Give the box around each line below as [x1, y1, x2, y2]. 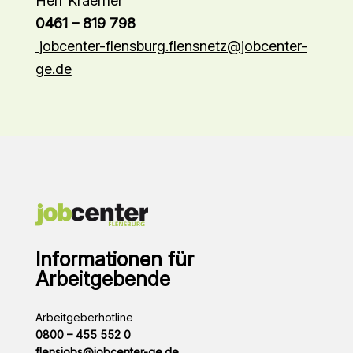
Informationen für [35, 247, 194, 271]
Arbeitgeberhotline [35, 310, 133, 324]
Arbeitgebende [35, 266, 170, 291]
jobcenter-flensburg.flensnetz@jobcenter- [39, 36, 307, 54]
